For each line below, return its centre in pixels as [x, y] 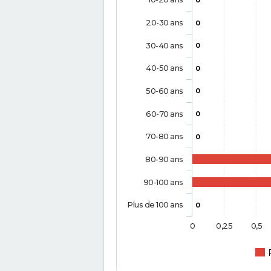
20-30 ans [165, 23]
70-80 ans [165, 136]
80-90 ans [164, 159]
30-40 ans [165, 46]
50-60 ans [165, 91]
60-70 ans [165, 114]
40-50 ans [165, 68]
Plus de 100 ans [155, 205]
